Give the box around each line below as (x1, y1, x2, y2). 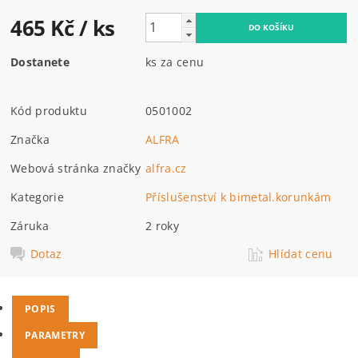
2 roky (145, 217, 180, 233)
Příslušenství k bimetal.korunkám (145, 189, 332, 205)
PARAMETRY (25, 328, 85, 342)
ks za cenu (145, 54, 205, 70)
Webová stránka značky (10, 160, 141, 176)
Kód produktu (10, 102, 87, 118)
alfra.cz (145, 160, 187, 176)
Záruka (10, 217, 50, 233)
